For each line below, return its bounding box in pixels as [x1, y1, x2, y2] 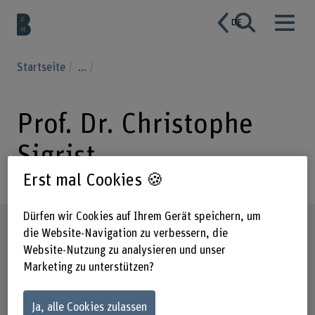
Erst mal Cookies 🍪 [22, 172, 164, 190]
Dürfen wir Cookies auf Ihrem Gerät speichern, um [22, 210, 261, 222]
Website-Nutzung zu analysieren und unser [22, 244, 226, 256]
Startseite [16, 61, 68, 73]
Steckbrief [16, 219, 91, 237]
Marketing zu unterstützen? [22, 261, 154, 273]
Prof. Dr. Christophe [16, 110, 253, 139]
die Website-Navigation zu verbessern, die [22, 227, 228, 239]
